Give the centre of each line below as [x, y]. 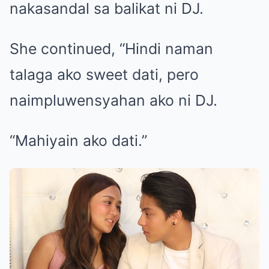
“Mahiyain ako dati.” [78, 141]
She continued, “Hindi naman [111, 49]
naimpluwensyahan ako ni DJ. [113, 101]
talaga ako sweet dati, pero [104, 75]
